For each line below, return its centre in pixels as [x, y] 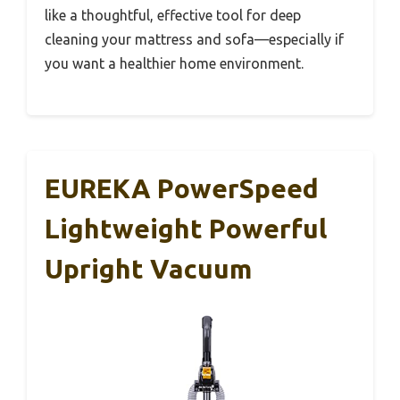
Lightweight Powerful [186, 229]
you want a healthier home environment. [174, 64]
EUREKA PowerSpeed [182, 189]
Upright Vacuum [148, 269]
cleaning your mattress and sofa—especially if [194, 40]
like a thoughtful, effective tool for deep [173, 16]
